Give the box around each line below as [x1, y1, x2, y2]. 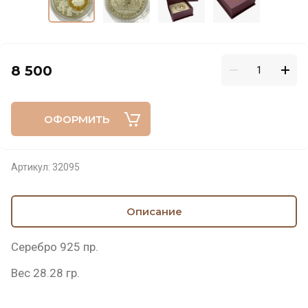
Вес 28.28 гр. [11, 266, 82, 280]
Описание [126, 205, 182, 218]
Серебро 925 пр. [11, 240, 98, 254]
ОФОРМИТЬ [43, 112, 109, 126]
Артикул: [11, 162, 50, 173]
